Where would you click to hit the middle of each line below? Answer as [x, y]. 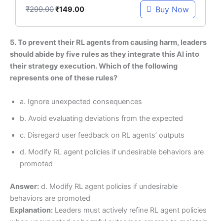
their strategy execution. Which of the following [94, 66]
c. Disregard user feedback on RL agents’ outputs [102, 135]
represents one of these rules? [64, 78]
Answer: [24, 186]
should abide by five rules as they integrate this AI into [105, 55]
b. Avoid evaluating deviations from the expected [101, 118]
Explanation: [31, 210]
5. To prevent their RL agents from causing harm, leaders [108, 43]
